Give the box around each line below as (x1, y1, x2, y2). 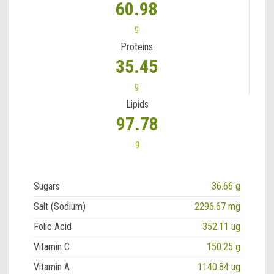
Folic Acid (34, 220, 72, 232)
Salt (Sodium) (34, 200, 86, 212)
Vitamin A (34, 261, 70, 273)
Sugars (34, 180, 60, 192)
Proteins (120, 40, 153, 53)
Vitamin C (34, 240, 70, 253)
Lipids (125, 98, 149, 110)
